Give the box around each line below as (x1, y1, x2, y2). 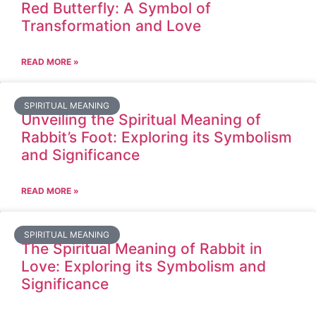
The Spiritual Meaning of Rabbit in (21, 240, 262, 257)
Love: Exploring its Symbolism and (21, 257, 266, 275)
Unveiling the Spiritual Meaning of (21, 111, 261, 128)
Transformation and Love (21, 17, 201, 35)
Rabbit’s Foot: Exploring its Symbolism (21, 128, 292, 146)
